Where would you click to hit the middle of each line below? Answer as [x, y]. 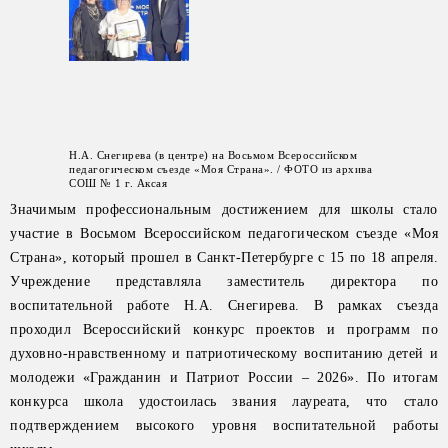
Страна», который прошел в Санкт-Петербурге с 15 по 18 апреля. [224, 257]
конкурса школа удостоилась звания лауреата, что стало [224, 401]
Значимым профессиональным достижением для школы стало [224, 209]
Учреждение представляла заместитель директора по [224, 281]
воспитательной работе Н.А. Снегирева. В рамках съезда [224, 305]
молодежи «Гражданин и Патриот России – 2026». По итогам [224, 377]
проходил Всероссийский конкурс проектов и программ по [224, 329]
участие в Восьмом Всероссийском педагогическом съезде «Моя [224, 233]
